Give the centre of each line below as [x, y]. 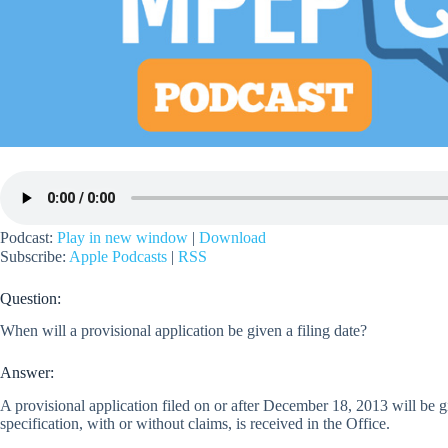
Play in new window [122, 237]
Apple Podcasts [118, 256]
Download [232, 237]
